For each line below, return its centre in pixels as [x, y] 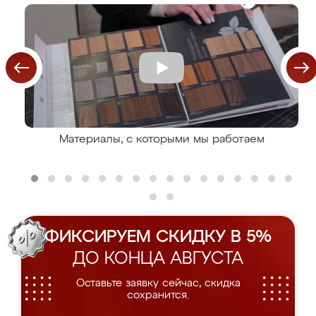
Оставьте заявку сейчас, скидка [158, 283]
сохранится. [158, 295]
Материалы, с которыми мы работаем [162, 140]
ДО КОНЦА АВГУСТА [158, 259]
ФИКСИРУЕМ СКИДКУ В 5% [158, 237]
